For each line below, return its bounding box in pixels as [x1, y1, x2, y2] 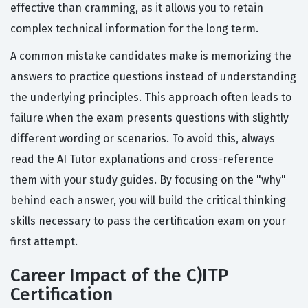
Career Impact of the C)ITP [10, 265, 228, 287]
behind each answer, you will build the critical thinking [10, 194, 286, 208]
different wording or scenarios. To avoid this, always [10, 132, 275, 146]
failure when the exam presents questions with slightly [10, 111, 289, 125]
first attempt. [10, 235, 78, 249]
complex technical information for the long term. [10, 22, 258, 36]
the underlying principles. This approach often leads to [10, 91, 291, 104]
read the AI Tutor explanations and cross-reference [10, 153, 274, 166]
